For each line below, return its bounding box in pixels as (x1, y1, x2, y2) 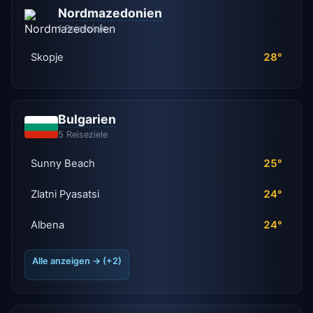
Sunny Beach (31, 157, 96, 170)
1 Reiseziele (57, 22, 106, 34)
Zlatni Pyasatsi (31, 188, 100, 201)
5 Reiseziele (57, 129, 108, 140)
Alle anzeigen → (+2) (31, 255, 122, 266)
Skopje (31, 50, 64, 64)
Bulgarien (57, 112, 116, 127)
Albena (31, 219, 65, 232)
